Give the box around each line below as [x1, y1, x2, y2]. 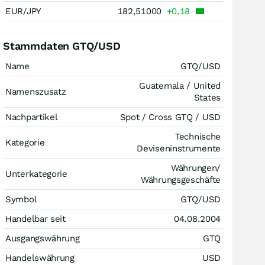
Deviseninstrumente [137, 143, 221, 154]
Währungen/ [171, 163, 221, 173]
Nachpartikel [5, 112, 58, 122]
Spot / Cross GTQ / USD [119, 112, 221, 122]
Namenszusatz [5, 86, 66, 97]
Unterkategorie [5, 169, 67, 179]
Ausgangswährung [5, 233, 80, 244]
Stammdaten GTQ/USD [3, 40, 121, 52]
